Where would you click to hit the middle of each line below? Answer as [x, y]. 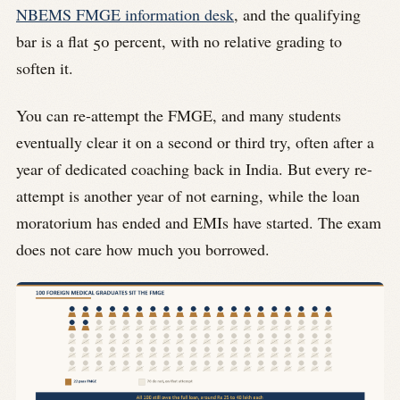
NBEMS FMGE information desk [125, 15]
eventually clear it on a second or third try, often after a [195, 142]
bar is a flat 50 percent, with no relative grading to [179, 42]
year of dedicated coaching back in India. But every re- [194, 168]
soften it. [45, 68]
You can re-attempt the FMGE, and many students [179, 115]
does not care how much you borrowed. [143, 249]
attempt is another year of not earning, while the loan [188, 195]
